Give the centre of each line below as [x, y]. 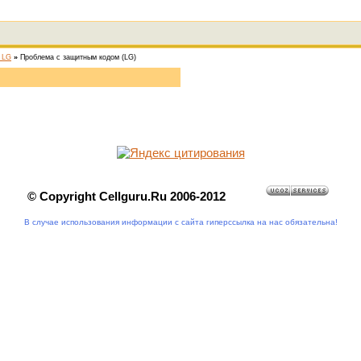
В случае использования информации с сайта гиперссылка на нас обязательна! [180, 222]
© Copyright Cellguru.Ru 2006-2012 [127, 196]
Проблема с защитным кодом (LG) [78, 57]
